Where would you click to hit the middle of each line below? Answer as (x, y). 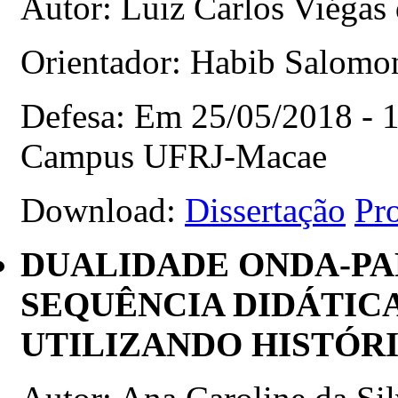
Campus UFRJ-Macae (174, 155)
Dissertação (265, 210)
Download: (103, 210)
